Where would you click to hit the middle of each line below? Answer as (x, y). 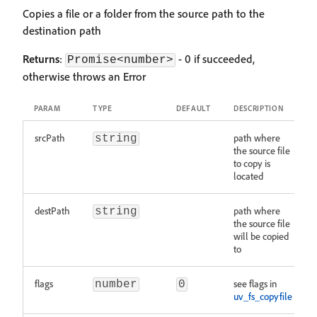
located (248, 176)
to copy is (252, 163)
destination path (62, 30)
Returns (41, 59)
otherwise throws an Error (84, 76)
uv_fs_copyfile (263, 296)
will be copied (261, 236)
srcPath (50, 138)
